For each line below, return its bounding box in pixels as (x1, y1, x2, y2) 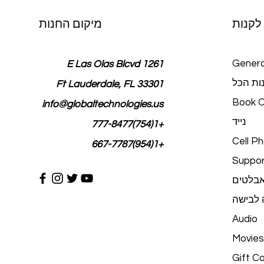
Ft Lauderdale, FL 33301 (55, 79, 163, 90)
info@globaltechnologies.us (41, 99, 163, 110)
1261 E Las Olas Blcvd (141, 59, 163, 70)
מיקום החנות (38, 16, 102, 31)
